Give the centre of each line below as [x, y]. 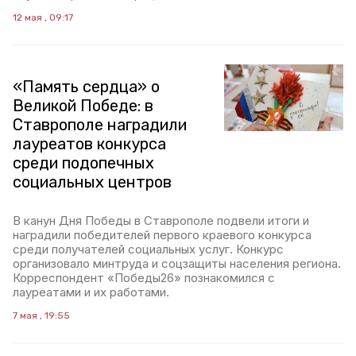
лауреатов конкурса [89, 144]
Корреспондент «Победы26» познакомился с [144, 278]
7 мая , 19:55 [41, 315]
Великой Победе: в [83, 106]
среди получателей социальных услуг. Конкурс [148, 249]
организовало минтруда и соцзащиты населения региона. [177, 263]
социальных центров [92, 182]
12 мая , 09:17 [43, 17]
